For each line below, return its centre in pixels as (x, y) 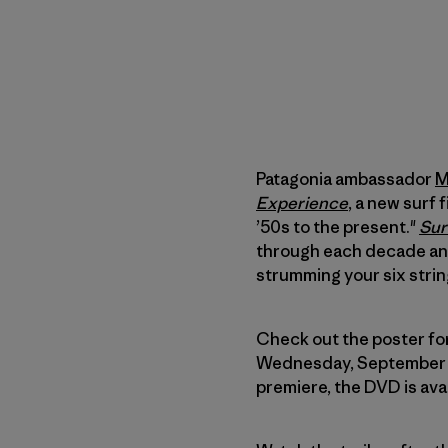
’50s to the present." (337, 226)
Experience (302, 202)
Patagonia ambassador (345, 178)
